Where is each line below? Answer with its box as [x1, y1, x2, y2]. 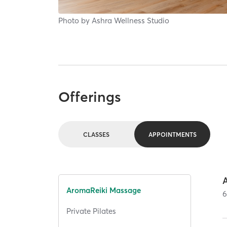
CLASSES [83, 130, 110, 138]
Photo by [58, 15, 92, 25]
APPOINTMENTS [148, 130, 197, 138]
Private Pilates [66, 206, 117, 216]
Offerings [58, 88, 122, 105]
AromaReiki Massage [66, 185, 141, 196]
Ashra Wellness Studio [92, 15, 170, 25]
